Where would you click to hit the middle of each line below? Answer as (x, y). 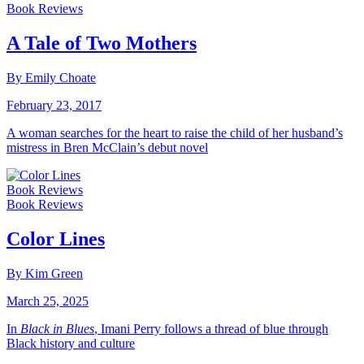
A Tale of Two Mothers (102, 43)
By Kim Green (45, 273)
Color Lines (56, 238)
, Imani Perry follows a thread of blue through (211, 328)
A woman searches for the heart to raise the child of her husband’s (175, 132)
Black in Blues (57, 328)
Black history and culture (71, 343)
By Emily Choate (51, 77)
